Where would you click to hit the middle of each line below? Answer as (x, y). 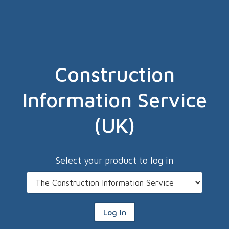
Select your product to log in (114, 160)
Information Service (114, 99)
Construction (114, 74)
